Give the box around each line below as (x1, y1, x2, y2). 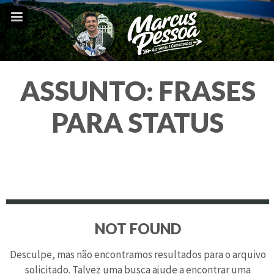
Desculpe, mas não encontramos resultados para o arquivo (9, 248, 266, 261)
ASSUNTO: (20, 75, 158, 106)
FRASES (158, 75, 256, 106)
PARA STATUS (51, 106, 224, 138)
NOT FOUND (94, 220, 181, 237)
